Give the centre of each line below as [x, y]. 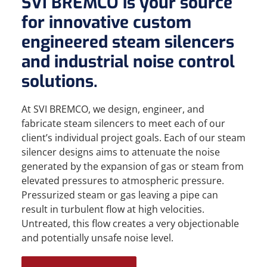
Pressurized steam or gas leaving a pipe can [120, 195]
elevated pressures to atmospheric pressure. [123, 181]
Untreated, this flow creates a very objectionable [130, 223]
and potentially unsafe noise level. [97, 238]
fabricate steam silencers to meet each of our [123, 123]
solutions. [60, 81]
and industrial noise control [128, 62]
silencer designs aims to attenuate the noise [121, 152]
